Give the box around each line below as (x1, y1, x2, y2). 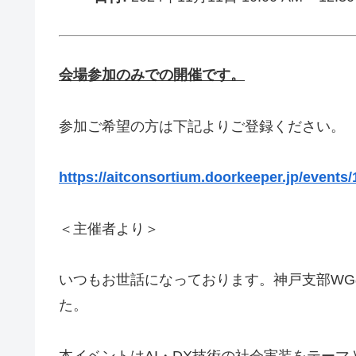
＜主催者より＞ (59, 220, 159, 237)
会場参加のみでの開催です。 (59, 67, 245, 83)
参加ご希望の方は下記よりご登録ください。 (59, 118, 345, 134)
